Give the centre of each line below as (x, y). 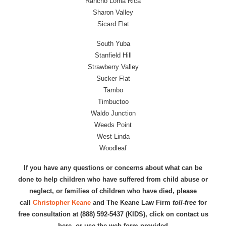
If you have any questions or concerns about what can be (113, 168)
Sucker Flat (113, 78)
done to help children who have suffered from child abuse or (113, 179)
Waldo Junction (113, 113)
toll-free (184, 203)
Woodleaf (113, 148)
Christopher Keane (62, 203)
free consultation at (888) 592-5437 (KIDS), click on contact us (113, 214)
